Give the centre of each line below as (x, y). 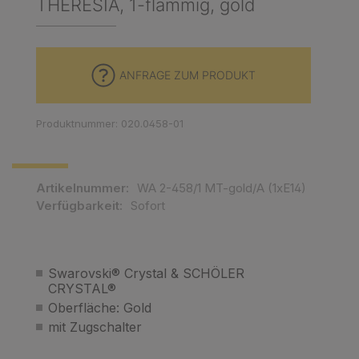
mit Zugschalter (95, 327)
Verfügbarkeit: (79, 206)
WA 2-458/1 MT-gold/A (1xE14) (222, 188)
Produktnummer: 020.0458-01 (110, 123)
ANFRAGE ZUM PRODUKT (188, 75)
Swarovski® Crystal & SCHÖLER (146, 273)
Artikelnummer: (83, 188)
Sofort (148, 206)
